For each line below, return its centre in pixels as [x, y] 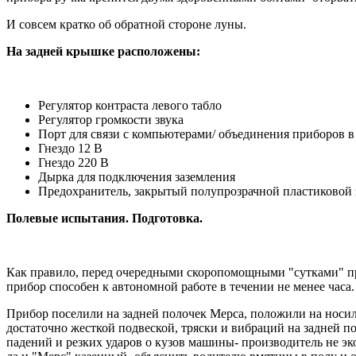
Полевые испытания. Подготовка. [104, 218]
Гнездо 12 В [70, 148]
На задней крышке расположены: [103, 51]
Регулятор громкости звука [111, 119]
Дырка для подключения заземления [137, 176]
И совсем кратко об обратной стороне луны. [126, 24]
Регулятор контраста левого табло [130, 105]
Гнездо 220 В [74, 162]
